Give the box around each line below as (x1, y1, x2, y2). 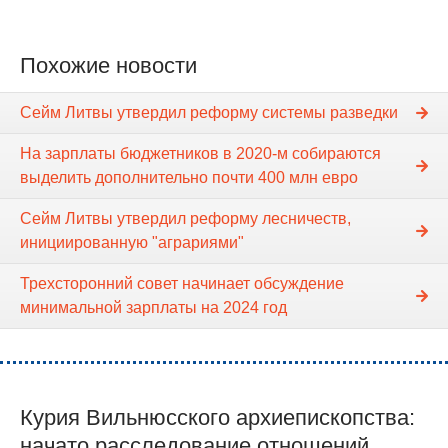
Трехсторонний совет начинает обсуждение (20, 275, 344, 293)
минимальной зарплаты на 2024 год (20, 299, 287, 317)
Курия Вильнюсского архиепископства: (20, 405, 415, 431)
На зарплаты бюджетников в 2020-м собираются (20, 145, 381, 163)
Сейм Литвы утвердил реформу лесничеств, (20, 210, 351, 228)
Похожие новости (20, 52, 197, 78)
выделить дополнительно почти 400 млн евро (20, 169, 358, 187)
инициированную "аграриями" (20, 234, 244, 252)
